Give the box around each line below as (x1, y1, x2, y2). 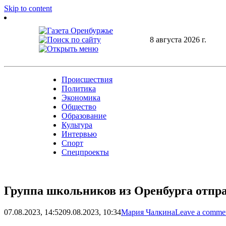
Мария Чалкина (121, 207, 175, 216)
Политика (62, 84, 96, 93)
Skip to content (4, 4, 52, 13)
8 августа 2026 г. (149, 35, 206, 44)
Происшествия (62, 75, 112, 84)
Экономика (62, 93, 100, 102)
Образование (62, 111, 106, 120)
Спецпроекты (62, 148, 109, 156)
